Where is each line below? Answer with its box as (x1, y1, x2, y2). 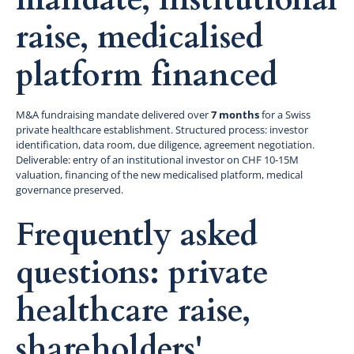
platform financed (16, 53, 277, 97)
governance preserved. (16, 182, 123, 197)
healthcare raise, (16, 288, 250, 333)
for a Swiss (259, 107, 311, 122)
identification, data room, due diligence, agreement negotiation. (16, 137, 314, 152)
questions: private (16, 250, 269, 295)
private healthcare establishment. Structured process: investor (16, 122, 308, 137)
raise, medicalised (16, 15, 263, 59)
